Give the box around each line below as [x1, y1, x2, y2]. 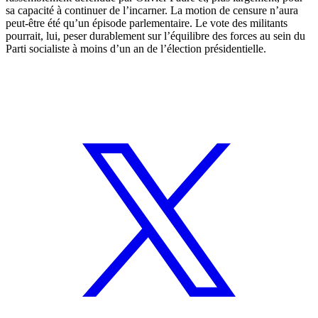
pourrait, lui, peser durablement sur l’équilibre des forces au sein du [6, 29, 305, 42]
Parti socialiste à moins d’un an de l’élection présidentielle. [6, 42, 266, 55]
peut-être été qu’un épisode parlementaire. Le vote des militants [6, 16, 287, 29]
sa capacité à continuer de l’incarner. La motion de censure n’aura [6, 4, 298, 16]
